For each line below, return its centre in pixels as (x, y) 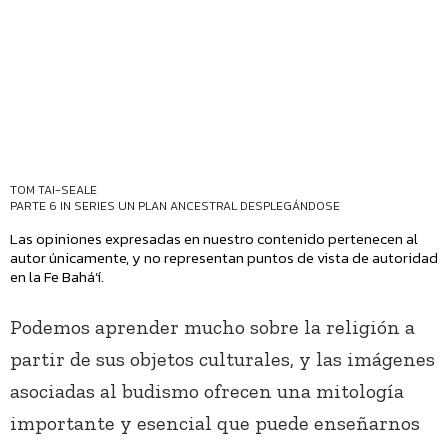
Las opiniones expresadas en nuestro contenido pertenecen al (214, 239)
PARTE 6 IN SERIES (64, 206)
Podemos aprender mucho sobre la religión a (212, 327)
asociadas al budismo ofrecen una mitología (207, 391)
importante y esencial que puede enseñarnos (215, 423)
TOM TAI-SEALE (53, 190)
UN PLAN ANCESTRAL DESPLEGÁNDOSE (229, 206)
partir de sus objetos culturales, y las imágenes (222, 359)
